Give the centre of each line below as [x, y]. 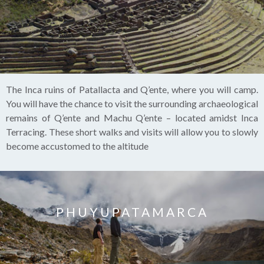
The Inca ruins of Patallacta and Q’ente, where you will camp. [132, 89]
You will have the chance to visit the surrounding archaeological [132, 103]
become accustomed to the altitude [77, 146]
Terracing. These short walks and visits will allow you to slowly [132, 132]
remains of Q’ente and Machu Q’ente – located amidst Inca [132, 118]
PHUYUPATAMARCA [132, 212]
